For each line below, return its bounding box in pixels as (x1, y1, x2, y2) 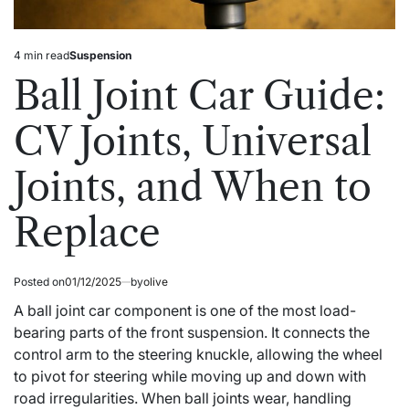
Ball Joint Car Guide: (14, 72, 385, 120)
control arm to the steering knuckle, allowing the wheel (14, 345, 383, 363)
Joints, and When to (14, 163, 372, 211)
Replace (14, 209, 161, 257)
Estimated (13, 55, 64, 69)
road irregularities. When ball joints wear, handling (14, 389, 351, 407)
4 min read (14, 48, 69, 62)
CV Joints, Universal (14, 118, 372, 165)
